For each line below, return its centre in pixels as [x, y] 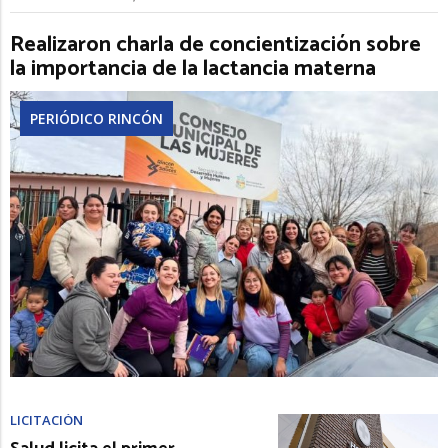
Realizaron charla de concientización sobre [215, 45]
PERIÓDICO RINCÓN [96, 119]
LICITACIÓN [46, 419]
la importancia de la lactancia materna [193, 69]
